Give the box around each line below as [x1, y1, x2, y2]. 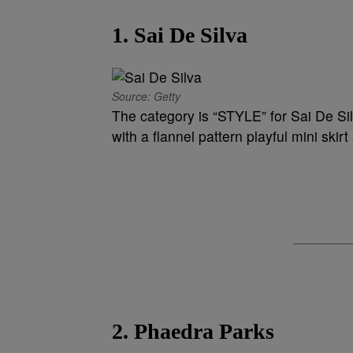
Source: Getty [112, 88, 180, 105]
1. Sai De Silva [112, 23, 247, 48]
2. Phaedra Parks [112, 319, 274, 344]
